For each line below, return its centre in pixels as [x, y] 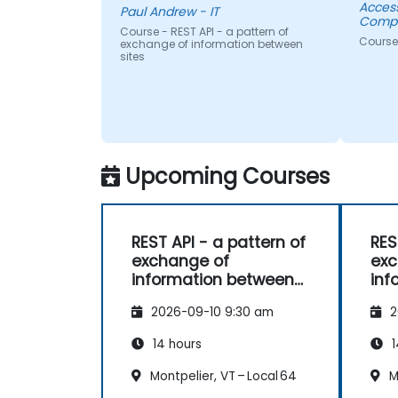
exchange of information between [211, 44]
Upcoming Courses [227, 176]
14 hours [175, 344]
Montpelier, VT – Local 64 [222, 376]
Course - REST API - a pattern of [204, 32]
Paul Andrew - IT [169, 12]
